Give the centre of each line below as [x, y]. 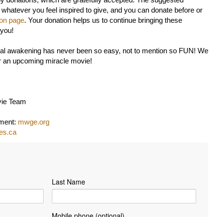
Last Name [68, 182]
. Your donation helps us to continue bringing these [103, 21]
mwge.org [34, 122]
